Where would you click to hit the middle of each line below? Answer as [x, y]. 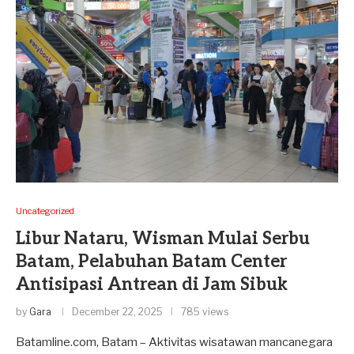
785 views [205, 311]
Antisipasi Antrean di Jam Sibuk [152, 284]
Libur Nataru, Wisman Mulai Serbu [163, 238]
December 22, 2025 [117, 311]
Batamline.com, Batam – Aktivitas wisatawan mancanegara [174, 342]
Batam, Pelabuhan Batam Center [151, 261]
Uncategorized [45, 211]
